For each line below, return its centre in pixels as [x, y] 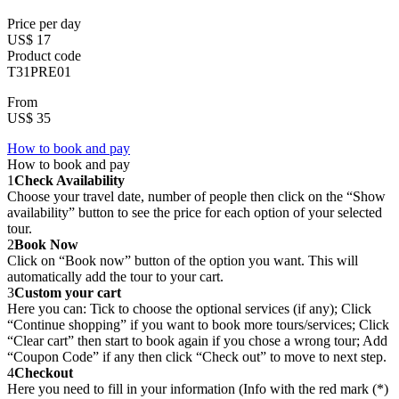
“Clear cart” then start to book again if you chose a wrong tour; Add [197, 341]
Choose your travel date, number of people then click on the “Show [196, 197]
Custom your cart [68, 293]
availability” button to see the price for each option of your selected [195, 213]
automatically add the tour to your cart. [115, 277]
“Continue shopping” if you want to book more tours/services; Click [198, 325]
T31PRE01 [39, 72]
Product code [44, 56]
